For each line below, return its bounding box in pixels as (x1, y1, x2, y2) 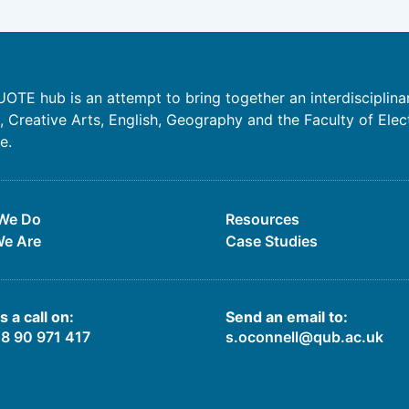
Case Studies (225, 231, 318, 250)
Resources (225, 209, 299, 228)
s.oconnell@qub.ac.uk (225, 327, 383, 346)
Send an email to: (225, 307, 348, 326)
